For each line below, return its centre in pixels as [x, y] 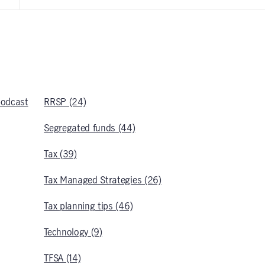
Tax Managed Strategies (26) [103, 180]
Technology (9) [73, 232]
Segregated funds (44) [90, 128]
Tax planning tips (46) [88, 206]
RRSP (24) [65, 102]
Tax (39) [60, 154]
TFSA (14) [62, 258]
